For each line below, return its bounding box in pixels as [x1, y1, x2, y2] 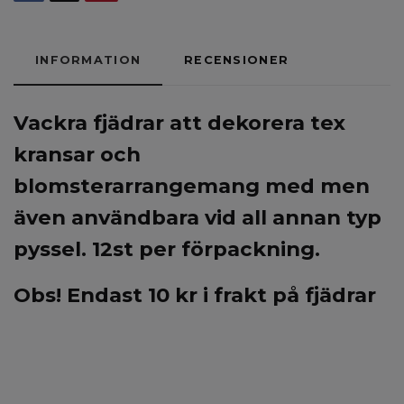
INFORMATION [35, 53, 142, 68]
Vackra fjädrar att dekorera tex [14, 110, 345, 136]
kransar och [14, 142, 141, 168]
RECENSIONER [184, 53, 289, 68]
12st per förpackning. [92, 236, 320, 262]
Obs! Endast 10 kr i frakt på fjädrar [14, 282, 376, 308]
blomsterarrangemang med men [14, 173, 370, 199]
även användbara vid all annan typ [14, 205, 381, 231]
